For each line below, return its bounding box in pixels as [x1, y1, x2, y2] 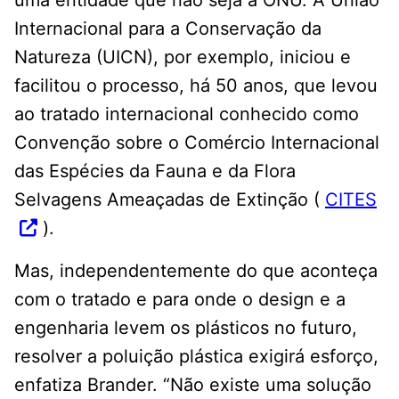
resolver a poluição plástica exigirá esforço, [14, 346, 379, 368]
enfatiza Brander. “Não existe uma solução [14, 374, 371, 396]
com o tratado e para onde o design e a [14, 289, 346, 311]
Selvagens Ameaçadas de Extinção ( [14, 189, 325, 211]
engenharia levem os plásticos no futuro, [14, 317, 357, 339]
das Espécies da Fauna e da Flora [14, 160, 296, 183]
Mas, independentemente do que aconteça [14, 260, 378, 282]
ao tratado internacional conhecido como [14, 103, 359, 126]
